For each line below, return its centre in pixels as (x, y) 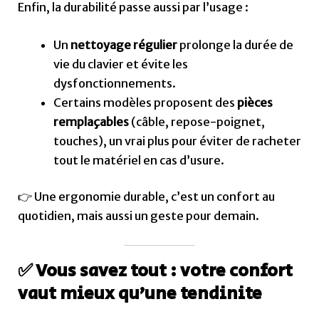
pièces (255, 102)
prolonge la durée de (235, 45)
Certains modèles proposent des (145, 102)
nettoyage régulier (124, 45)
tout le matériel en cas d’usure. (138, 160)
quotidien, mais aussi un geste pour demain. (139, 216)
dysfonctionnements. (114, 83)
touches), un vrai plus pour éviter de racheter (177, 141)
